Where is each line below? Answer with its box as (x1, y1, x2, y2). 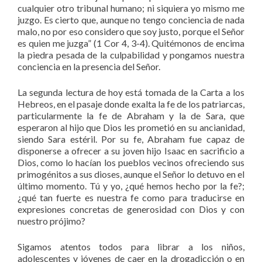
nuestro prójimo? (18, 215, 85, 226)
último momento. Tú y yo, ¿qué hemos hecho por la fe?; (18, 180, 244, 191)
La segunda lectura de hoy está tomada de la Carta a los (18, 86, 244, 98)
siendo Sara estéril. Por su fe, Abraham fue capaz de (18, 133, 244, 144)
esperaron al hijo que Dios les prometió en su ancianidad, (18, 121, 244, 133)
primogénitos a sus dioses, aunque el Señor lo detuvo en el (18, 168, 244, 180)
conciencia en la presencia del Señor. (18, 60, 160, 72)
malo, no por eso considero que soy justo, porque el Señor (18, 25, 244, 37)
